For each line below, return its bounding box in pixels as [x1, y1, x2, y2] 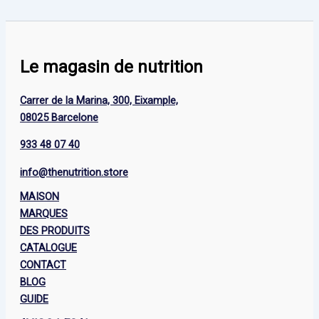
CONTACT [20, 258, 66, 271]
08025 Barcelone [20, 110, 98, 124]
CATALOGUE [20, 241, 77, 254]
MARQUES [20, 206, 68, 220]
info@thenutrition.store [20, 165, 128, 179]
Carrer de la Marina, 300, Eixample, [20, 93, 178, 107]
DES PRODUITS [20, 224, 90, 237]
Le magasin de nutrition [20, 57, 203, 78]
